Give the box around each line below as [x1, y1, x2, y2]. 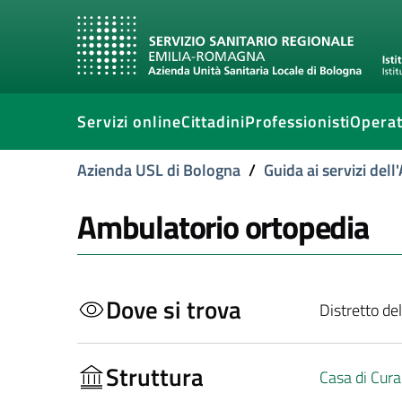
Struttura [106, 358, 204, 395]
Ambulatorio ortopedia [77, 202, 369, 251]
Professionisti [244, 109, 351, 134]
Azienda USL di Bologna [77, 158, 240, 182]
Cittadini [180, 109, 245, 134]
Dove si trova [106, 291, 241, 328]
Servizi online [77, 109, 181, 134]
